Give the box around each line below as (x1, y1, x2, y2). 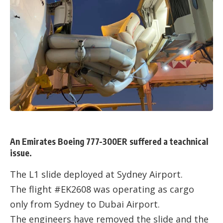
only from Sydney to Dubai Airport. (10, 198, 160, 211)
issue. (10, 147, 32, 158)
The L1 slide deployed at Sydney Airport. (10, 168, 183, 181)
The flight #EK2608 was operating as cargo (10, 183, 194, 196)
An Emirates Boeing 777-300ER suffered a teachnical (10, 136, 208, 147)
